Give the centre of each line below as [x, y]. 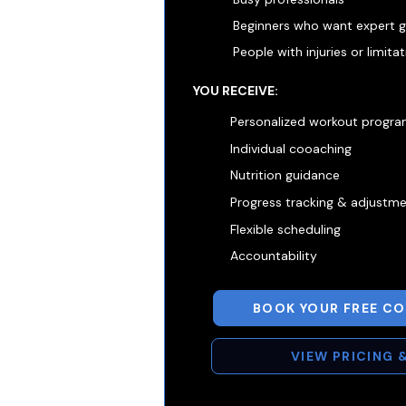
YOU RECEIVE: [236, 91]
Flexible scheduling [285, 229]
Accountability [274, 256]
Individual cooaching [291, 149]
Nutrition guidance [285, 175]
